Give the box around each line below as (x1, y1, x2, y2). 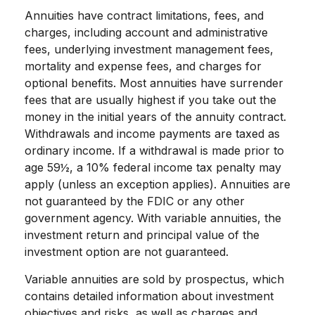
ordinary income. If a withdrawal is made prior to (25, 143, 284, 158)
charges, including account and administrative (25, 25, 268, 40)
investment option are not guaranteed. (25, 245, 229, 259)
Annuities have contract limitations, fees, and (25, 8, 264, 23)
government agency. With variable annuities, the (25, 211, 281, 226)
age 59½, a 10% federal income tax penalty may (25, 160, 281, 175)
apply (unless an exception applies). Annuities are (25, 177, 290, 192)
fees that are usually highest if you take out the (25, 93, 276, 108)
